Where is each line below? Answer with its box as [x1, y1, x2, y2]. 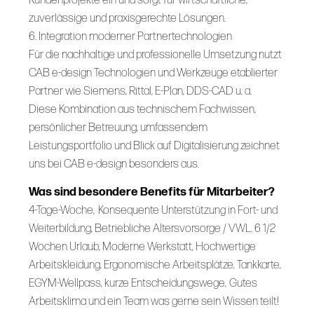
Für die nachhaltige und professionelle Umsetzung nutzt [28, 47, 282, 62]
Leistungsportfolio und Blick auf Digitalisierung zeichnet [28, 138, 280, 153]
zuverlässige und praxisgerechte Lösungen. [28, 11, 226, 25]
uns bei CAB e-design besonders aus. [28, 156, 199, 171]
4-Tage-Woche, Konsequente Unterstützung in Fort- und [28, 203, 98, 217]
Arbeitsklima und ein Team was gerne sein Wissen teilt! [28, 294, 279, 308]
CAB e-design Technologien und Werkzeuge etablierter [28, 65, 278, 80]
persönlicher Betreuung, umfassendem [28, 120, 207, 135]
